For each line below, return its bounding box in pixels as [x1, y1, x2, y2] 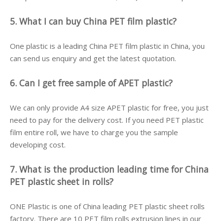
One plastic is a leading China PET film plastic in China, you [10, 41, 205, 51]
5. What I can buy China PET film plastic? [10, 15, 177, 27]
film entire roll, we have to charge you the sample [10, 127, 178, 137]
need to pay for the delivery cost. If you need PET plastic [10, 115, 204, 125]
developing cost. [10, 140, 66, 149]
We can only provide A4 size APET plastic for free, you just [10, 103, 209, 112]
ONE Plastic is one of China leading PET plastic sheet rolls [10, 201, 205, 211]
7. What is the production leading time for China [10, 163, 209, 175]
